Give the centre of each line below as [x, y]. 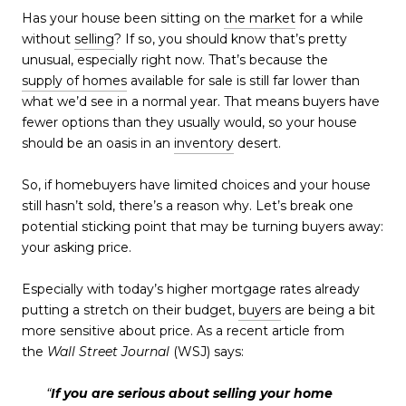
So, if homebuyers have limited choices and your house [196, 185]
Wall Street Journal [108, 352]
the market [260, 19]
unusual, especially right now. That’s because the [177, 60]
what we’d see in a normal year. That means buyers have [201, 102]
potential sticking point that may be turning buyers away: [203, 227]
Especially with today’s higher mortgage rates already [191, 290]
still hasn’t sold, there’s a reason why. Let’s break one [188, 206]
